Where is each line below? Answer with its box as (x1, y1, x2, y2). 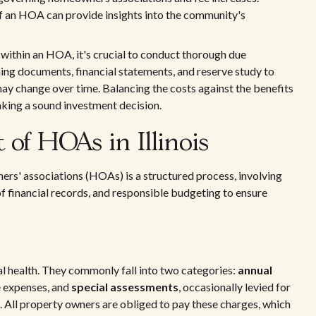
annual (238, 263, 272, 276)
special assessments (71, 280, 178, 293)
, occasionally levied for (178, 280, 291, 293)
